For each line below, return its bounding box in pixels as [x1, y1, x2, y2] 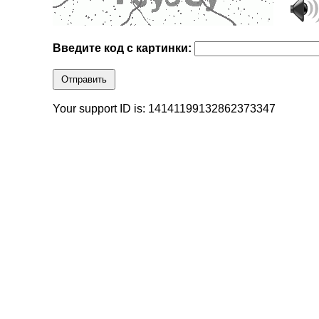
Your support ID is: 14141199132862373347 [53, 103, 276, 115]
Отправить [61, 74, 108, 85]
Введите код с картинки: [53, 42, 195, 55]
